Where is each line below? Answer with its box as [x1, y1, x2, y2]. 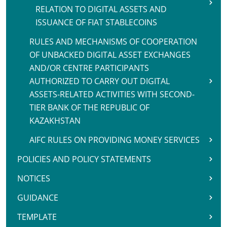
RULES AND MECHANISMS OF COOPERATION [29, 36, 197, 47]
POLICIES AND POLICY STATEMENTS [17, 154, 151, 165]
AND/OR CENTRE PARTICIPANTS [29, 62, 149, 73]
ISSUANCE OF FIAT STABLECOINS [35, 17, 157, 28]
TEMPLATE [17, 211, 57, 222]
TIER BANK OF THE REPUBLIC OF [29, 102, 149, 113]
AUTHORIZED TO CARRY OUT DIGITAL [29, 75, 170, 87]
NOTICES [17, 173, 50, 184]
